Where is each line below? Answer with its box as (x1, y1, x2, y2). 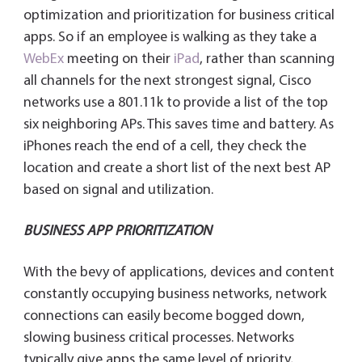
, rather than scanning (199, 51, 335, 67)
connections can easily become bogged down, (23, 308, 305, 324)
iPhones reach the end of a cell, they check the (23, 138, 306, 154)
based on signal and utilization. (23, 182, 213, 198)
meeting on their (63, 51, 174, 67)
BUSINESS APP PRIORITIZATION (23, 223, 212, 239)
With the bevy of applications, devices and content (23, 264, 335, 280)
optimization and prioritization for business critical (23, 7, 335, 23)
